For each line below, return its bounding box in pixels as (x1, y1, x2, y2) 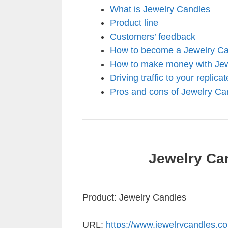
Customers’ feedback (110, 31, 195, 42)
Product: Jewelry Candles (82, 192, 186, 203)
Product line (110, 17, 158, 28)
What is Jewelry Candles (110, 4, 210, 14)
